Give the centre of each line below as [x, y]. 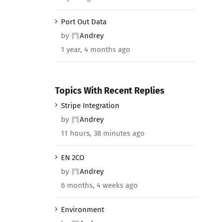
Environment [82, 210]
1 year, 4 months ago [95, 49]
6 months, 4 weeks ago [99, 186]
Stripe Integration [90, 106]
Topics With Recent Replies [110, 90]
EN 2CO [72, 158]
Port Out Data [83, 22]
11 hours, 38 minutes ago [103, 134]
